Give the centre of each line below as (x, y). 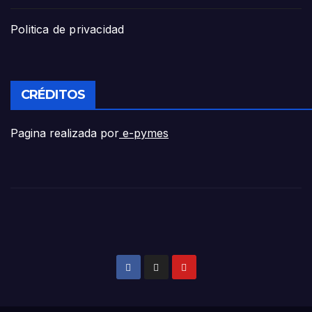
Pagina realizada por (65, 133)
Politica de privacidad (68, 30)
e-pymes (144, 133)
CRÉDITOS (53, 94)
